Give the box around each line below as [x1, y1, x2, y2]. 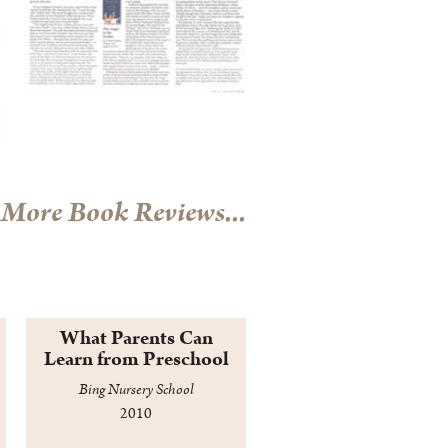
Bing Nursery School [78, 380, 194, 400]
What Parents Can [59, 325, 213, 352]
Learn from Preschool [43, 346, 229, 373]
